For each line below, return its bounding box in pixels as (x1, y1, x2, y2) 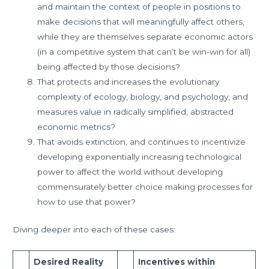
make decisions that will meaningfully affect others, (37, 17, 245, 27)
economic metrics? (37, 122, 116, 132)
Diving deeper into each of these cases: (13, 224, 176, 234)
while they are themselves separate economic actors (37, 32, 253, 42)
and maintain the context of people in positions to (37, 2, 241, 12)
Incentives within (138, 256, 215, 267)
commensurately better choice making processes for (37, 182, 253, 192)
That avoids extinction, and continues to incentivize (37, 137, 246, 147)
